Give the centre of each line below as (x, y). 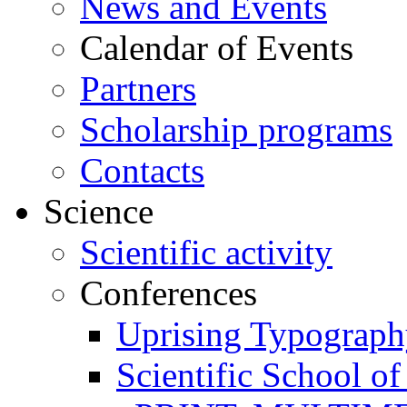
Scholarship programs (236, 129)
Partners (138, 88)
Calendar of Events (217, 47)
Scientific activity (206, 252)
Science (99, 211)
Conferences (169, 293)
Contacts (142, 170)
